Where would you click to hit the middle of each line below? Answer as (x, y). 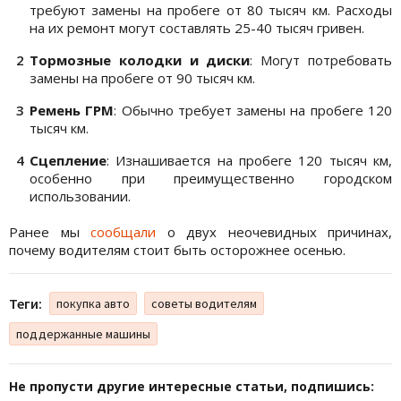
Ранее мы (50, 232)
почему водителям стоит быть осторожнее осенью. (177, 250)
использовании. (80, 196)
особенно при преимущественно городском (211, 179)
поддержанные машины (83, 334)
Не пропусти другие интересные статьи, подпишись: (192, 387)
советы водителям (204, 304)
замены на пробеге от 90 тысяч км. (142, 78)
